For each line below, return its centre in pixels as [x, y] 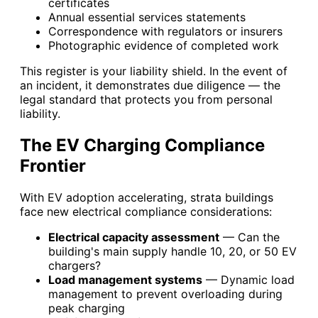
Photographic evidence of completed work [164, 46]
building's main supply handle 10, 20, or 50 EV [172, 252]
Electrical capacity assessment [134, 237]
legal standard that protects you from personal [146, 100]
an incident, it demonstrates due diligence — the [150, 86]
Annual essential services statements [147, 17]
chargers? [75, 266]
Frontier [53, 166]
